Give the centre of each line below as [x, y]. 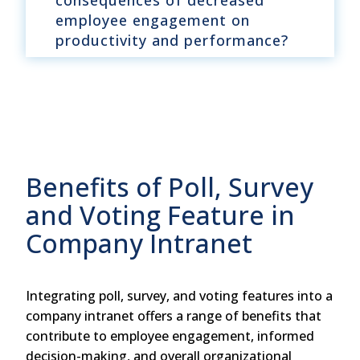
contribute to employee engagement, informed [170, 336]
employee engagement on [153, 20]
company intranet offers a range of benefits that [174, 316]
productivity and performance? [172, 41]
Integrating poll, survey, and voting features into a [179, 296]
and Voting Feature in [160, 215]
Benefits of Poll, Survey [170, 187]
